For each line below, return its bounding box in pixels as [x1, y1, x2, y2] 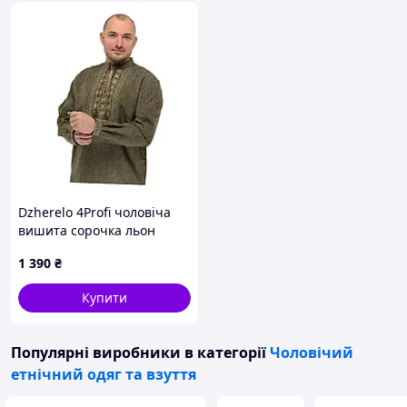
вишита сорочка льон [18, 222, 155, 239]
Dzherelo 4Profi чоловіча [18, 203, 171, 221]
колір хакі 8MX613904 [18, 240, 152, 257]
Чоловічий [270, 342, 353, 362]
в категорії [181, 342, 270, 362]
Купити [82, 289, 127, 306]
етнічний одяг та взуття [11, 364, 196, 384]
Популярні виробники [11, 342, 181, 362]
